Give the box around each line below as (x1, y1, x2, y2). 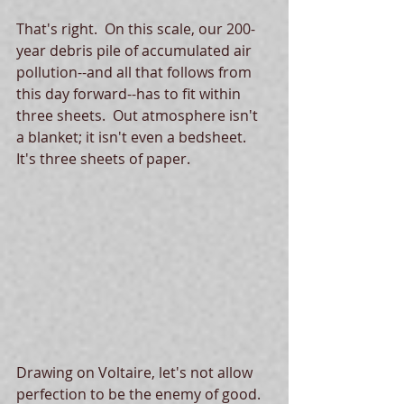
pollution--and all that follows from (16, 62, 255, 82)
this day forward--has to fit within (16, 84, 244, 104)
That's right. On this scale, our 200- (16, 19, 255, 39)
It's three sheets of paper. (16, 149, 194, 169)
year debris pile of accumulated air (16, 41, 255, 60)
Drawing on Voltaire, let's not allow (16, 362, 256, 382)
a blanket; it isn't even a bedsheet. (16, 127, 253, 147)
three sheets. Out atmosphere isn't (16, 106, 262, 125)
